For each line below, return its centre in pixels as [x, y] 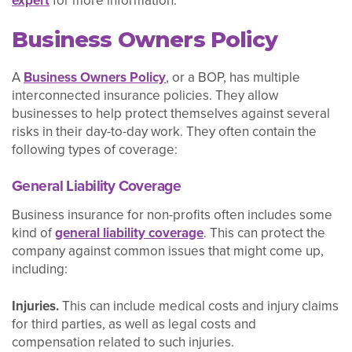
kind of [33, 233]
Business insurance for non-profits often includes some [172, 215]
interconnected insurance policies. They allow [145, 95]
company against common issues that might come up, [168, 251]
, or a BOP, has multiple [233, 77]
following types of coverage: [95, 149]
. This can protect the [264, 233]
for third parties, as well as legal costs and [134, 324]
